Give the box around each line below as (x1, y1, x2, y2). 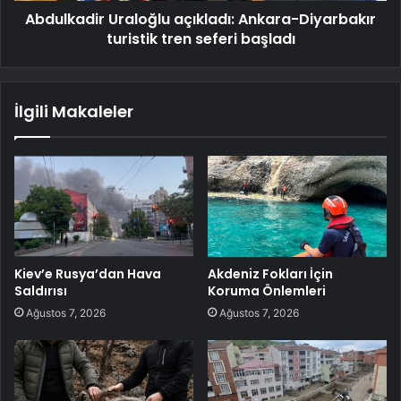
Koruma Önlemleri (208, 281, 326, 300)
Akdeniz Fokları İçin (208, 264, 333, 283)
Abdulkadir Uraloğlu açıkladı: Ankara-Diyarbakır (25, 8, 376, 30)
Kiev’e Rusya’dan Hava (14, 264, 161, 283)
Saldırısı (14, 281, 67, 300)
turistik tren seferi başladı (106, 28, 295, 49)
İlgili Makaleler (14, 99, 133, 123)
